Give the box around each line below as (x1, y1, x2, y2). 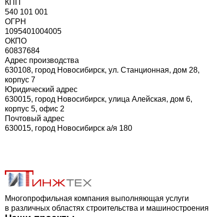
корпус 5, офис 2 (5, 104, 64, 113)
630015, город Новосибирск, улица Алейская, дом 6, (5, 94, 192, 103)
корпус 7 (5, 75, 35, 84)
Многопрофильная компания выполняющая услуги (5, 194, 189, 203)
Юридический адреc (5, 85, 77, 93)
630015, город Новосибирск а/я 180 (5, 124, 132, 132)
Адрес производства (5, 56, 79, 64)
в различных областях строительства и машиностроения (5, 204, 209, 213)
